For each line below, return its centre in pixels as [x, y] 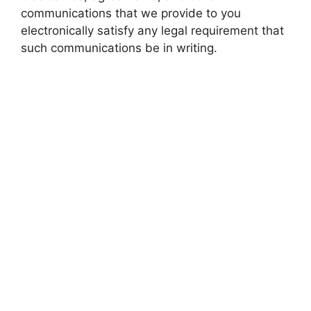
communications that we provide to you [131, 14]
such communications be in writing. [119, 48]
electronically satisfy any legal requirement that [152, 31]
